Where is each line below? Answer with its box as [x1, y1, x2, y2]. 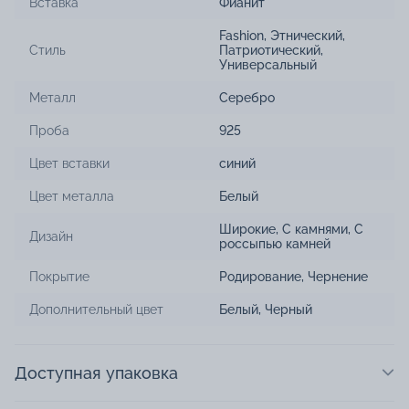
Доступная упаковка [15, 362, 178, 383]
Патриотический [219, 42, 320, 58]
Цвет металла [29, 188, 114, 204]
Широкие [219, 221, 276, 236]
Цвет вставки [29, 155, 110, 171]
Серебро [219, 89, 275, 105]
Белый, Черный [219, 301, 312, 317]
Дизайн [29, 228, 73, 244]
